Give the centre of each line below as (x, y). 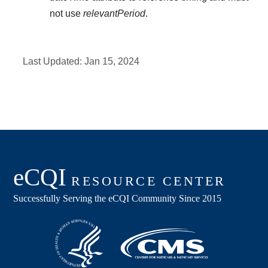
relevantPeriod (114, 14)
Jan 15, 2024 (112, 61)
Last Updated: (54, 61)
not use (66, 14)
